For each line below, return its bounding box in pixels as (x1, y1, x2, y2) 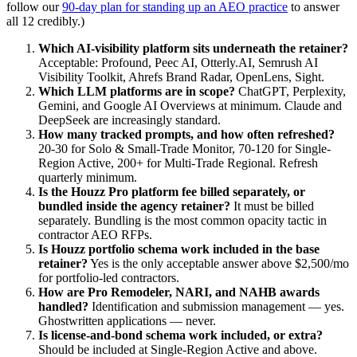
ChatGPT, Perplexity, (235, 84, 346, 98)
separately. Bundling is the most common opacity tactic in (38, 213, 327, 227)
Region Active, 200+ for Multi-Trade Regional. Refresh (38, 155, 318, 170)
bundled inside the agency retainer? (38, 198, 230, 213)
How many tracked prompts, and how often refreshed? (38, 127, 335, 141)
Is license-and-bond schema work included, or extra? (38, 328, 323, 342)
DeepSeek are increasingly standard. (38, 112, 221, 127)
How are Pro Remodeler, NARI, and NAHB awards (38, 284, 320, 299)
